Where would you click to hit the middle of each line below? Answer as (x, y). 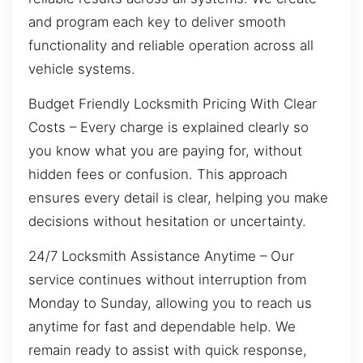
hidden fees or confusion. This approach (158, 174)
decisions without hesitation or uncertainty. (167, 221)
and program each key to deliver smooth (157, 21)
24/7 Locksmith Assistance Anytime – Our (161, 256)
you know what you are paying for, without (165, 150)
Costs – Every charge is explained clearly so (169, 127)
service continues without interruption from (167, 280)
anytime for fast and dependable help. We (162, 327)
